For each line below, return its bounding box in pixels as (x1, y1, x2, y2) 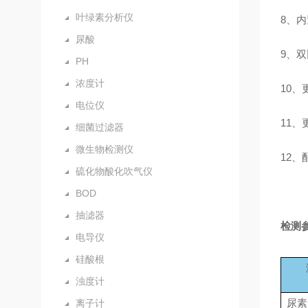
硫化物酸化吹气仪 (76, 166, 153, 177)
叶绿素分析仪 (76, 12, 133, 23)
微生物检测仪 (76, 144, 133, 155)
